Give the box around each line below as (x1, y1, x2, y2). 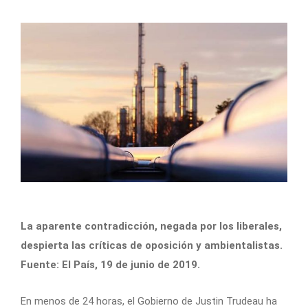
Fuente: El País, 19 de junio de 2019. (21, 258, 200, 272)
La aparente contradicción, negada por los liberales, (21, 220, 282, 233)
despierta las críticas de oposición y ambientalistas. (21, 239, 283, 252)
